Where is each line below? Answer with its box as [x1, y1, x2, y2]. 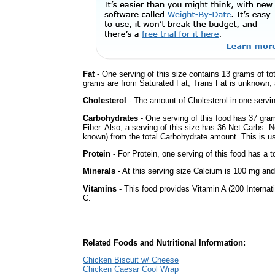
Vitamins [83, 184, 117, 193]
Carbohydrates [83, 113, 138, 123]
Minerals [83, 166, 115, 176]
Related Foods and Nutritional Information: [83, 238, 246, 247]
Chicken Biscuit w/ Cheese [83, 255, 179, 265]
